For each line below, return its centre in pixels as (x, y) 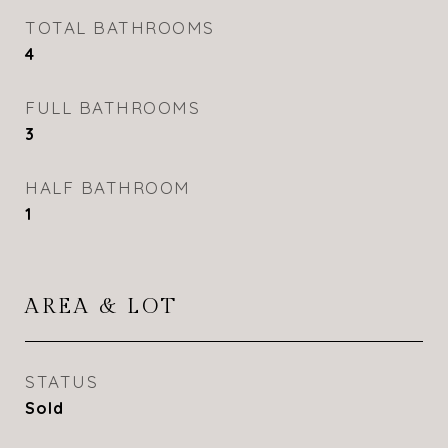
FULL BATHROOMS (112, 107)
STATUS (61, 381)
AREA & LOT (101, 306)
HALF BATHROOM (108, 187)
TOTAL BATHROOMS (120, 27)
